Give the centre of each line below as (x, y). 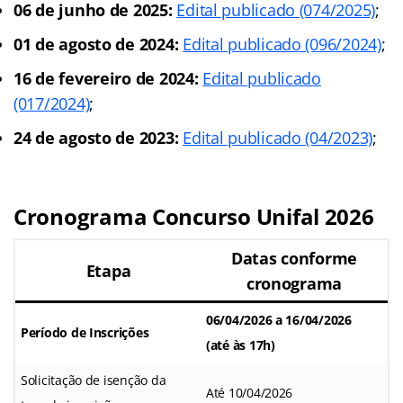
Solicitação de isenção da (94, 380)
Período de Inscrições (85, 332)
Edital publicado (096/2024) (282, 44)
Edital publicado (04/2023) (278, 137)
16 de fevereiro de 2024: (106, 78)
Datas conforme (294, 258)
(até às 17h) (241, 345)
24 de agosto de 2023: (99, 137)
